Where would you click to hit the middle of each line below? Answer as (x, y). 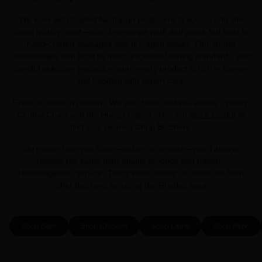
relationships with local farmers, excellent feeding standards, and (131, 56)
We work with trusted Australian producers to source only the (131, 19)
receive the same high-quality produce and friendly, (131, 161)
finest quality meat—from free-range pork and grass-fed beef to (131, 31)
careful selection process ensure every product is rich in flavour (131, 68)
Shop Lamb (170, 226)
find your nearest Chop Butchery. (131, 127)
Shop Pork (231, 226)
